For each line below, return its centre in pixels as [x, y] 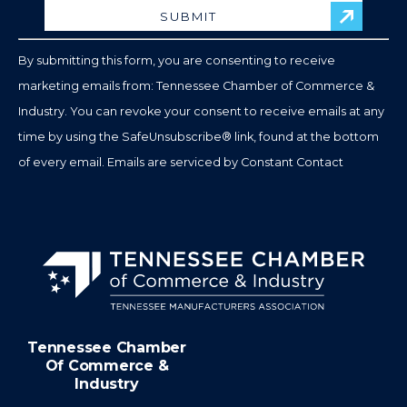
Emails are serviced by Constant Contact [225, 163]
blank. [224, 124]
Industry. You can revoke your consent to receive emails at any [201, 112]
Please [227, 23]
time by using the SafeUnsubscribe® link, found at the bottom [199, 137]
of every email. [63, 163]
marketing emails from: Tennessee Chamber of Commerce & [196, 86]
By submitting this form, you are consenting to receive [177, 61]
